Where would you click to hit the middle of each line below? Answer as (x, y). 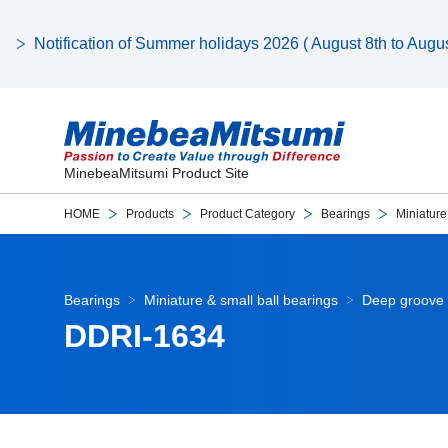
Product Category (247, 214)
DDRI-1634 (144, 336)
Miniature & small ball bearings (241, 299)
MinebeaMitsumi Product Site (156, 173)
